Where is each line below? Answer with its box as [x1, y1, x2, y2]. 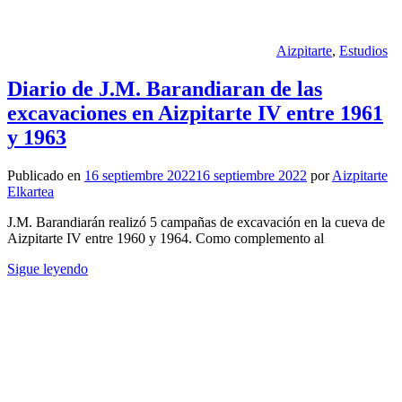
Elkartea [7, 183, 54, 199]
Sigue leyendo [7, 260, 88, 276]
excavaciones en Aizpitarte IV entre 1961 [7, 101, 383, 126]
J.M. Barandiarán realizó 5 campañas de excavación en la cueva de [7, 214, 385, 230]
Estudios [339, 43, 388, 59]
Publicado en [7, 167, 84, 183]
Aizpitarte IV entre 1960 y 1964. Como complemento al [7, 230, 324, 246]
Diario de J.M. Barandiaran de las [7, 77, 322, 101]
